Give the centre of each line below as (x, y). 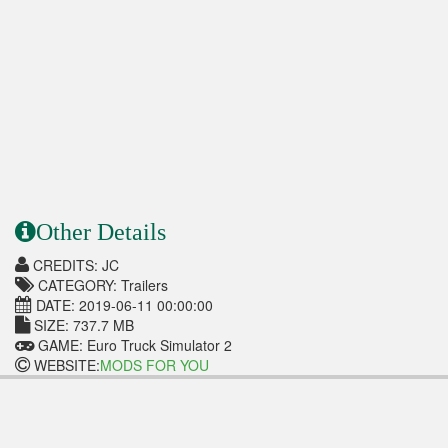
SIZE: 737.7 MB (82, 324)
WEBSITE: (65, 364)
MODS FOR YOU (154, 364)
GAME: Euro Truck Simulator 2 (133, 344)
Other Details (101, 231)
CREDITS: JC (74, 264)
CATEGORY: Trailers (101, 284)
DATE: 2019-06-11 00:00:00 (122, 304)
